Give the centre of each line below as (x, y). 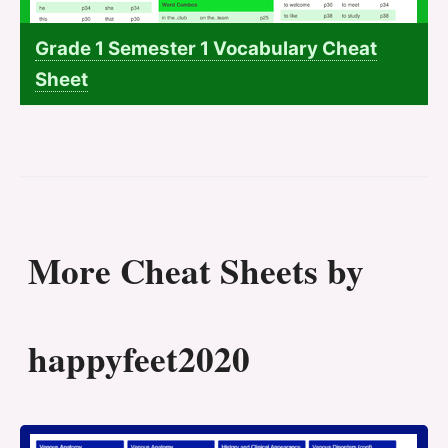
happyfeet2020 (139, 359)
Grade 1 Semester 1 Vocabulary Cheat (206, 49)
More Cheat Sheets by (196, 271)
